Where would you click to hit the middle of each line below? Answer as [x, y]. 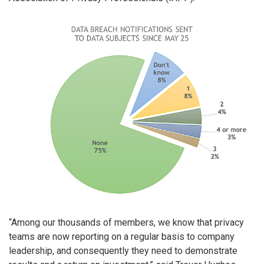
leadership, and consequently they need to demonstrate [123, 250]
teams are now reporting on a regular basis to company [122, 236]
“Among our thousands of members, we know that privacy [126, 222]
